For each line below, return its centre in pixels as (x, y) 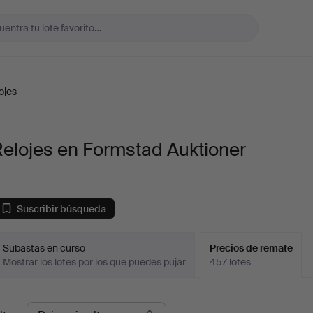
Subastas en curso (44, 248)
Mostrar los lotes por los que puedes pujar (95, 262)
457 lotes (231, 262)
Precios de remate (252, 248)
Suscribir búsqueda (62, 209)
